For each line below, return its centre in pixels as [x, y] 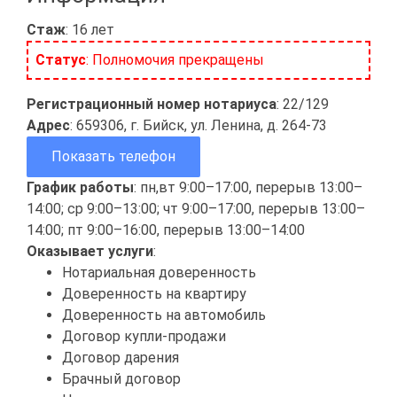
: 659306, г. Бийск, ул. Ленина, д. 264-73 [198, 125]
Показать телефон [113, 156]
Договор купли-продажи [144, 336]
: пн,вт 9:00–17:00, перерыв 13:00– [248, 187]
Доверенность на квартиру [154, 293]
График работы [80, 187]
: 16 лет [90, 29]
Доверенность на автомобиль [164, 315]
